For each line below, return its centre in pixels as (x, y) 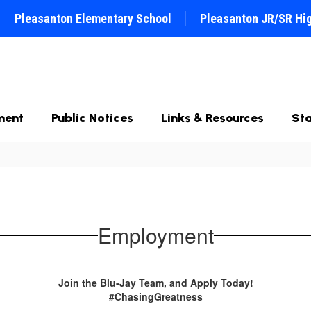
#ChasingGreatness (155, 296)
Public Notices (92, 118)
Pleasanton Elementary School (93, 18)
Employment (155, 235)
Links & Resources (212, 118)
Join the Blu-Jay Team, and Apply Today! (155, 283)
